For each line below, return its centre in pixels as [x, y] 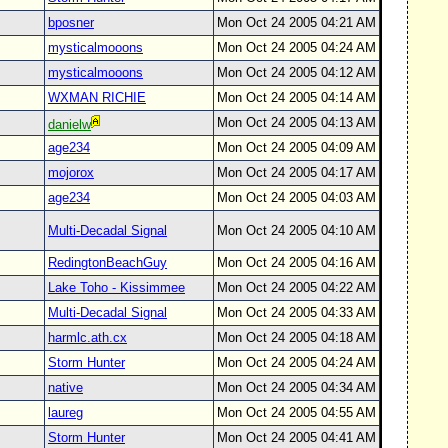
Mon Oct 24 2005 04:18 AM [296, 337]
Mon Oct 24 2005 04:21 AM [296, 22]
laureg [65, 412]
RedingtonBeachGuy [107, 262]
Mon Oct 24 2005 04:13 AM [296, 122]
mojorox [71, 172]
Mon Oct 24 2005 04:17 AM [296, 172]
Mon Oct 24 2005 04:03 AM [296, 197]
